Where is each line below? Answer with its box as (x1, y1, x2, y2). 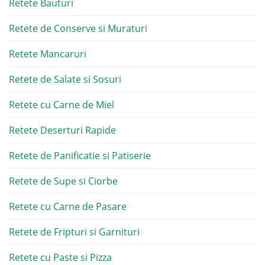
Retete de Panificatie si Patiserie (9, 149, 151, 162)
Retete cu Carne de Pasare (9, 200, 127, 213)
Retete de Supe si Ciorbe (9, 174, 118, 188)
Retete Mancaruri (9, 47, 86, 60)
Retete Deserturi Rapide (9, 124, 116, 137)
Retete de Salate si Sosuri (9, 73, 121, 86)
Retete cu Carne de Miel (9, 98, 114, 111)
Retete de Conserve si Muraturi (9, 22, 147, 35)
